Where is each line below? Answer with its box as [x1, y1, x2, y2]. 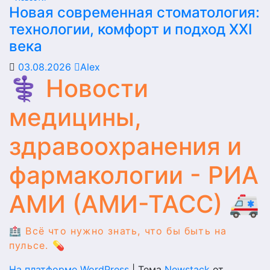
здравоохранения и [9, 131, 242, 161]
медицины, [9, 102, 142, 132]
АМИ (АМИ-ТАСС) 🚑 [9, 189, 259, 219]
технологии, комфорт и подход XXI [9, 20, 252, 38]
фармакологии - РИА [9, 160, 259, 190]
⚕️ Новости [9, 74, 148, 103]
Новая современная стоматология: [9, 4, 260, 21]
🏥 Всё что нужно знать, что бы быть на [9, 225, 227, 237]
